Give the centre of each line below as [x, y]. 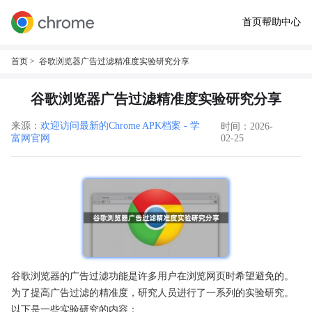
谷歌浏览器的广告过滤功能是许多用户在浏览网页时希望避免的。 [153, 276]
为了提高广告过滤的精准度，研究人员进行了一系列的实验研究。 [153, 292]
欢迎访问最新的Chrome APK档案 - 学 [120, 126]
